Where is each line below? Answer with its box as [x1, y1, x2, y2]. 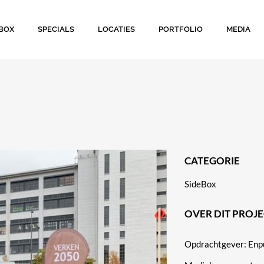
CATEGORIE [184, 154, 240, 167]
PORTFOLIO [159, 25, 203, 34]
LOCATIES [98, 25, 136, 34]
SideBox [184, 179, 216, 189]
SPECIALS [38, 25, 75, 34]
